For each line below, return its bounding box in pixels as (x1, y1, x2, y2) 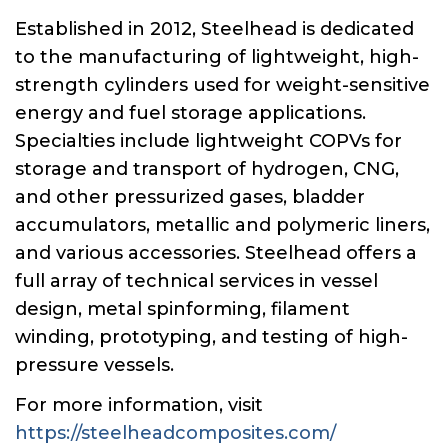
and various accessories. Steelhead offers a (15, 241, 417, 264)
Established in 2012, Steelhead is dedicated (15, 17, 414, 40)
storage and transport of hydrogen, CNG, (15, 157, 399, 180)
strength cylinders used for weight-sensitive (15, 73, 430, 96)
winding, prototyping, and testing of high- (15, 325, 408, 348)
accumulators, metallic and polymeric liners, (15, 213, 430, 236)
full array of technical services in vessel (15, 269, 378, 292)
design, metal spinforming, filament (15, 297, 350, 320)
